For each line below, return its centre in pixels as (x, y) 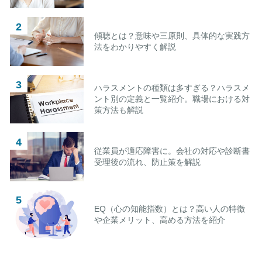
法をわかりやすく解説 (135, 46)
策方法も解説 (118, 110)
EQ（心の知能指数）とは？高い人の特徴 (169, 208)
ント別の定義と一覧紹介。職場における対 (172, 99)
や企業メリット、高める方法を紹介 (159, 220)
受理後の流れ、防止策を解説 (147, 162)
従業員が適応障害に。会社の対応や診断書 (172, 151)
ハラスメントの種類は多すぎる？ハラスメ (172, 87)
